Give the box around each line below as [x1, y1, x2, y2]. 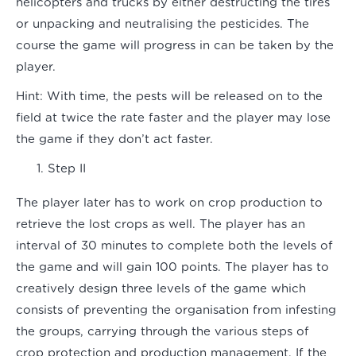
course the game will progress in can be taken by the [16, 40, 334, 52]
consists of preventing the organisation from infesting [16, 304, 336, 317]
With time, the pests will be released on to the [43, 91, 323, 103]
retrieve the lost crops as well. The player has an [16, 219, 305, 231]
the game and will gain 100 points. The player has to [16, 261, 329, 274]
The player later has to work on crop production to [16, 197, 323, 210]
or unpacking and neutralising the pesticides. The [16, 18, 309, 31]
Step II [48, 163, 86, 176]
